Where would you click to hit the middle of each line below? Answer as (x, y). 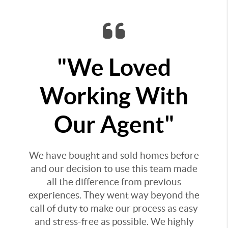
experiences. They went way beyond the (114, 195)
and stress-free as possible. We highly (114, 222)
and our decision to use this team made (114, 169)
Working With (114, 96)
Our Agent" (114, 124)
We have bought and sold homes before (114, 155)
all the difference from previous (114, 182)
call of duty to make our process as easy (114, 208)
